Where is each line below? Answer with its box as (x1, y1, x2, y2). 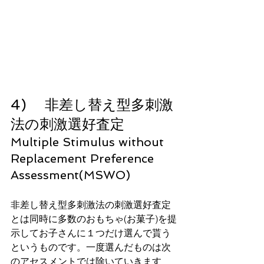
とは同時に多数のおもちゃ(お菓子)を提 (11, 212, 177, 225)
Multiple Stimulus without (11, 134, 167, 149)
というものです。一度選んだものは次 (11, 240, 171, 253)
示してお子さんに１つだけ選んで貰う (11, 226, 171, 239)
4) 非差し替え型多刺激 (11, 95, 173, 113)
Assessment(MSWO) (11, 167, 130, 182)
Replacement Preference (11, 151, 157, 166)
